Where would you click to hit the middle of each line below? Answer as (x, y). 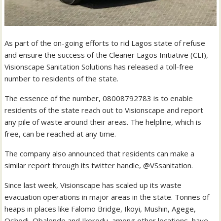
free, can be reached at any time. (60, 134)
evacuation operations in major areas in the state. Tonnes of (107, 197)
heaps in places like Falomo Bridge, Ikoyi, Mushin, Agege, (100, 209)
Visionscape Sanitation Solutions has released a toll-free (99, 67)
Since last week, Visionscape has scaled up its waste (93, 185)
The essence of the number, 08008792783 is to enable (99, 98)
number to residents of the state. (62, 79)
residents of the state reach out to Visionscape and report (104, 110)
